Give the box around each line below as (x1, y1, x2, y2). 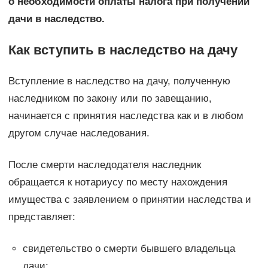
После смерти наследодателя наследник (8, 159, 201, 170)
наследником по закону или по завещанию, (8, 92, 212, 104)
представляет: (8, 211, 75, 223)
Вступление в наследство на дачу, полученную (8, 75, 230, 87)
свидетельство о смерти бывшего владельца (22, 242, 235, 254)
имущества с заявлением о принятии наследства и (8, 193, 251, 205)
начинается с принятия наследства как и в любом (8, 109, 243, 121)
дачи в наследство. (8, 13, 105, 25)
